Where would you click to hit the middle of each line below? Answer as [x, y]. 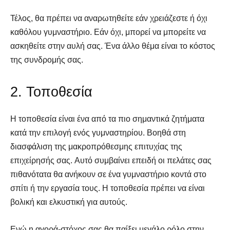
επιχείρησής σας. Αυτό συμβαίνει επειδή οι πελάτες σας [111, 160]
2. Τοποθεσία [51, 92]
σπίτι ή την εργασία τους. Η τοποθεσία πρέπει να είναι [108, 188]
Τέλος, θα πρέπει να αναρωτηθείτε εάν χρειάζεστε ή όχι [109, 18]
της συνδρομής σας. [47, 60]
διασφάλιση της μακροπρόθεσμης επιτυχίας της [96, 146]
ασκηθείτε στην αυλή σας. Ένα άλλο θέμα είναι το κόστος [113, 46]
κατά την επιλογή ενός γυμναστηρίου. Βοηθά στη [98, 132]
